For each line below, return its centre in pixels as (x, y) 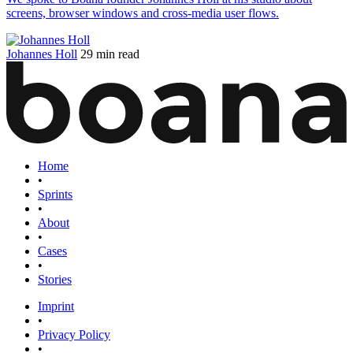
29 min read (110, 54)
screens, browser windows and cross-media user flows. (143, 13)
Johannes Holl (42, 54)
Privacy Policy (74, 335)
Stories (55, 280)
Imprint (56, 307)
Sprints (55, 195)
